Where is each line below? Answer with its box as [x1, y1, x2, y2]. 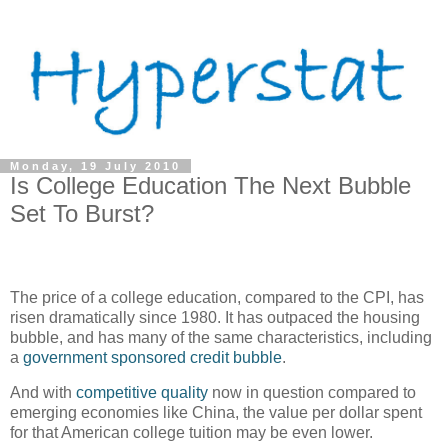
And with [10, 384, 76, 402]
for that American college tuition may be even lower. [10, 424, 373, 442]
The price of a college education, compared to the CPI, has [10, 288, 424, 306]
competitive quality [76, 384, 208, 402]
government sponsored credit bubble [23, 348, 282, 366]
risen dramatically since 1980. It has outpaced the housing [10, 308, 420, 326]
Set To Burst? [10, 199, 154, 227]
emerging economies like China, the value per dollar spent [10, 404, 422, 422]
